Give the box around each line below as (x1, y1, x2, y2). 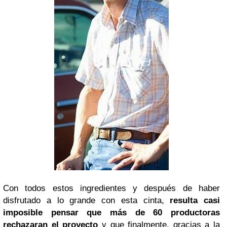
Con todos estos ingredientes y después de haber (3, 183, 220, 193)
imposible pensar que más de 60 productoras (3, 207, 220, 217)
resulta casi (170, 195, 220, 205)
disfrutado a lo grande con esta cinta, (3, 195, 170, 205)
